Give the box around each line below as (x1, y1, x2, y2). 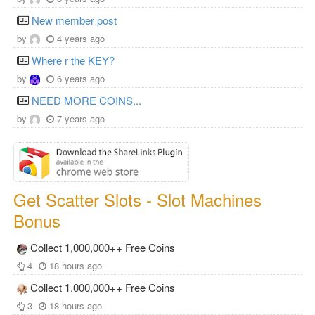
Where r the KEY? (32, 52, 115, 67)
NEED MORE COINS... (32, 92, 141, 108)
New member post (32, 12, 117, 27)
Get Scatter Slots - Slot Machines (13, 187, 262, 212)
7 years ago (57, 111, 105, 125)
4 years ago (57, 31, 105, 45)
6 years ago (57, 71, 105, 85)
